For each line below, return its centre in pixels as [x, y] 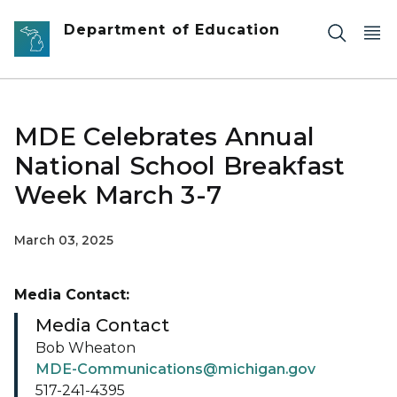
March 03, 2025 [64, 240]
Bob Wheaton [86, 348]
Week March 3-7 [118, 195]
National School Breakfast [180, 166]
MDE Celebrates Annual [165, 136]
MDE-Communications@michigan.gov [175, 369]
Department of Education [172, 30]
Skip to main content [80, 19]
